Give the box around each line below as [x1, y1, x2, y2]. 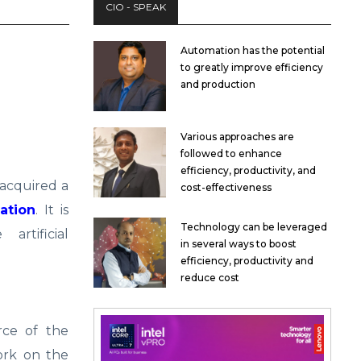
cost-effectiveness [180, 180, 272, 193]
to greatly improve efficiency [180, 61, 323, 73]
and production [180, 78, 255, 90]
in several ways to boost [180, 237, 297, 250]
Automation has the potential [180, 44, 325, 56]
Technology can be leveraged [180, 220, 327, 233]
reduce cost [180, 271, 239, 284]
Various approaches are [180, 130, 294, 143]
